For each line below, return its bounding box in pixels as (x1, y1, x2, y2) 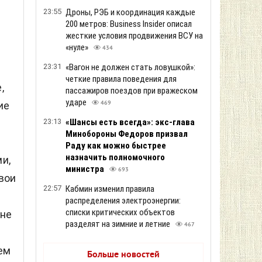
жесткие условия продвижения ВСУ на (65, 30, 203, 41)
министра (65, 164, 106, 174)
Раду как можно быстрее (65, 140, 166, 151)
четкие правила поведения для (65, 74, 177, 84)
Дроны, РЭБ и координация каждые (65, 7, 195, 18)
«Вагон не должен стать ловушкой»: (65, 62, 195, 73)
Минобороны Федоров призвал (65, 129, 188, 139)
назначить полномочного (65, 152, 165, 163)
